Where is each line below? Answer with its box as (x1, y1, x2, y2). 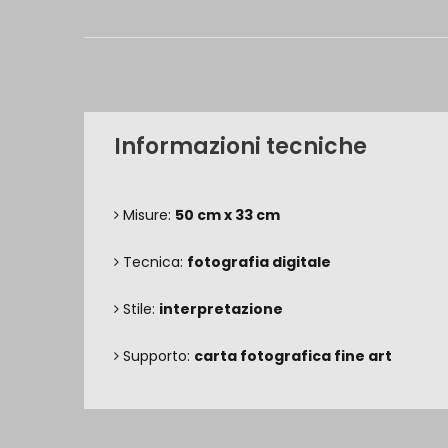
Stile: (119, 299, 159, 319)
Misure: (119, 205, 175, 225)
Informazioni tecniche (114, 131, 367, 162)
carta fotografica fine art (194, 346, 392, 366)
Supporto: (119, 346, 194, 366)
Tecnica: (119, 252, 187, 272)
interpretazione (159, 299, 283, 319)
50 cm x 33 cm (175, 205, 280, 225)
